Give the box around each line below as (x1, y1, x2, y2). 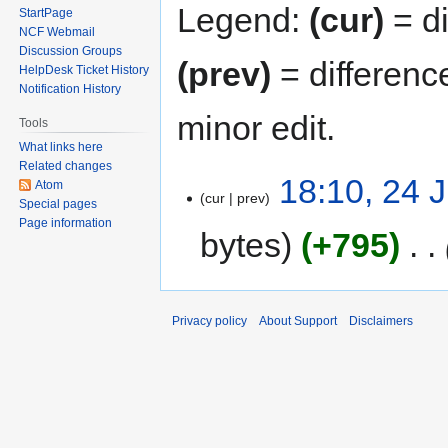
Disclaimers (349, 314, 413, 329)
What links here (19, 140, 104, 155)
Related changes (19, 159, 113, 174)
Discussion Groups (19, 44, 123, 59)
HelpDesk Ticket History (19, 63, 150, 78)
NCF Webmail (19, 25, 96, 40)
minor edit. (177, 108, 335, 147)
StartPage (19, 6, 74, 21)
